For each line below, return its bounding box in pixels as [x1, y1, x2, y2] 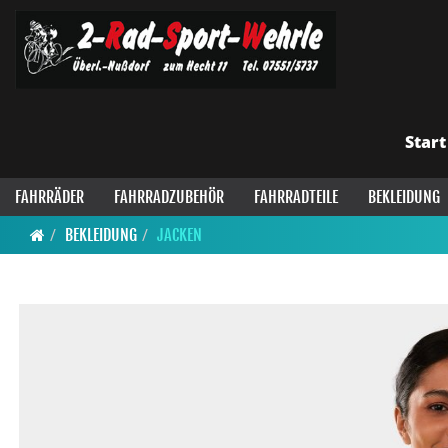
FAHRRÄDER [15, 187, 84, 207]
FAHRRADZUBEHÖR [114, 187, 224, 207]
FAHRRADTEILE [254, 187, 338, 207]
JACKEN [157, 225, 202, 245]
